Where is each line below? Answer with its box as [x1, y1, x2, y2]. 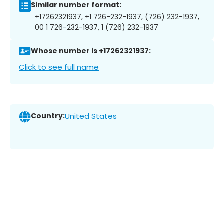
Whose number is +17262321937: [31, 46, 151, 56]
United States [65, 111, 117, 122]
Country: [31, 111, 65, 121]
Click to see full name [19, 61, 99, 72]
